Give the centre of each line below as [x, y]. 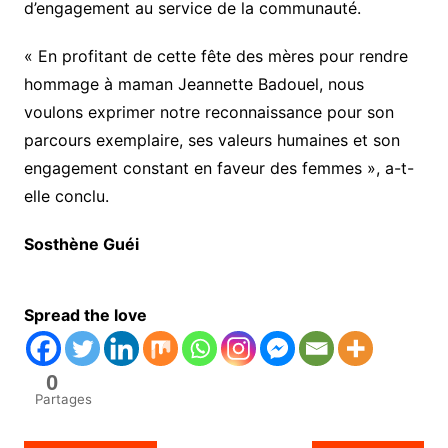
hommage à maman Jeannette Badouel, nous [193, 84]
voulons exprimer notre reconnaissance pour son [208, 112]
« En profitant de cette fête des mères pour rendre [215, 56]
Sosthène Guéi [81, 244]
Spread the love [85, 315]
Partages [63, 399]
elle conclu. [66, 196]
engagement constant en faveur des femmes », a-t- [218, 168]
